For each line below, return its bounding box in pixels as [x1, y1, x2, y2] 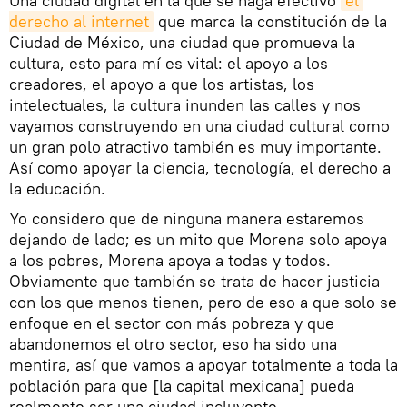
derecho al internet [9, 10, 149, 32]
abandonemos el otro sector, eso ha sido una [9, 333, 337, 354]
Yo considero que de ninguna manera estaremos [9, 207, 364, 229]
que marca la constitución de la [154, 10, 387, 32]
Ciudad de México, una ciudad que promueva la [9, 31, 355, 53]
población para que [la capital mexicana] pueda [9, 374, 354, 396]
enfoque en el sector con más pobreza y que [9, 312, 334, 333]
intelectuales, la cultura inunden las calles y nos [9, 94, 361, 115]
